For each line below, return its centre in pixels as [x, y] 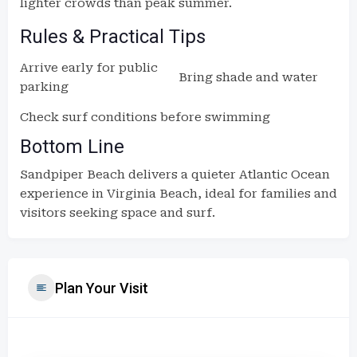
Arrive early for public [89, 68]
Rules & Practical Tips [113, 37]
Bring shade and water [248, 77]
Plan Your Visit [102, 288]
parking [44, 87]
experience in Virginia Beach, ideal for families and [178, 194]
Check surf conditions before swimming [145, 117]
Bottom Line [72, 147]
